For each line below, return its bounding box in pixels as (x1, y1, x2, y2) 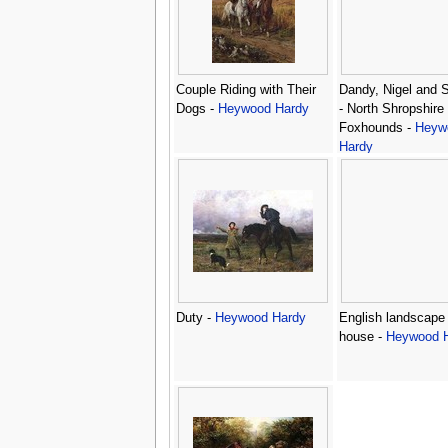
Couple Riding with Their (175, 82, 316, 97)
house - (338, 329, 386, 344)
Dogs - (175, 101, 218, 116)
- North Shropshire (338, 101, 444, 116)
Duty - (175, 310, 215, 325)
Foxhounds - (338, 120, 415, 135)
